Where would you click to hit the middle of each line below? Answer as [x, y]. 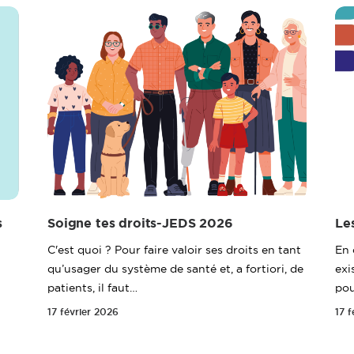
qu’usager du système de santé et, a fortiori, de [175, 269]
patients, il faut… [92, 288]
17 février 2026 [83, 312]
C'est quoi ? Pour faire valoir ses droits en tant [174, 250]
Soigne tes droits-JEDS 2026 [140, 223]
